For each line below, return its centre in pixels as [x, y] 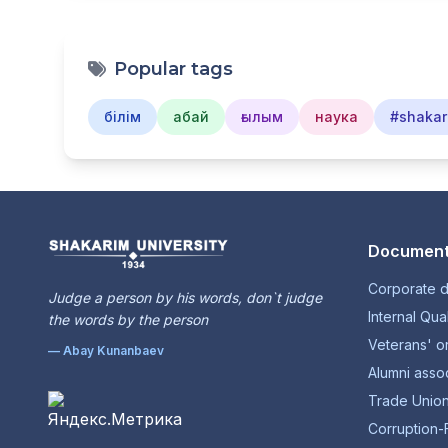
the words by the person [128, 320]
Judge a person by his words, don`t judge [185, 298]
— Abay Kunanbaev [106, 351]
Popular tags [173, 69]
